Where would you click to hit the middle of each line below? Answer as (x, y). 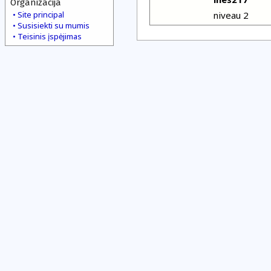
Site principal (41, 15)
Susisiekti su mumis (54, 25)
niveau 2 (230, 15)
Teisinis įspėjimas (50, 36)
